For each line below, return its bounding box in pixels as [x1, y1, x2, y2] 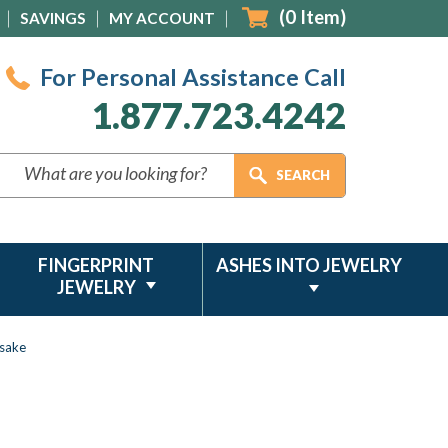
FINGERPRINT [38, 254, 155, 276]
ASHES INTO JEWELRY [216, 254, 403, 276]
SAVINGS [20, 9, 86, 27]
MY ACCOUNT [109, 9, 215, 27]
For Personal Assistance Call [40, 63, 346, 91]
